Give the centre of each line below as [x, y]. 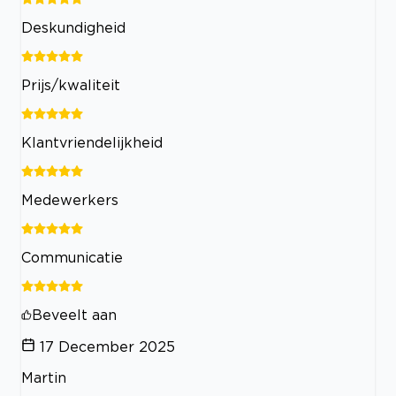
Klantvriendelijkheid [92, 143]
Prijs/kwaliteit [71, 85]
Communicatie [72, 258]
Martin [44, 378]
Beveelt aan [74, 315]
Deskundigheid [73, 28]
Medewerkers [70, 200]
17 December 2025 [107, 347]
